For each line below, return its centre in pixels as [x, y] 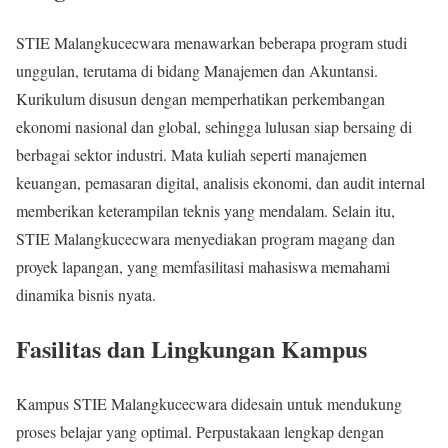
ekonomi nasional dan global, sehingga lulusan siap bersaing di [214, 126]
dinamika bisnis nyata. [86, 294]
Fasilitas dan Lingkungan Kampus [191, 349]
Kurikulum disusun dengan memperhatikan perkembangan [200, 98]
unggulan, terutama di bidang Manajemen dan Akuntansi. [197, 70]
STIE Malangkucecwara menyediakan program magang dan [205, 238]
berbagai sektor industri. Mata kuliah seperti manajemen [191, 154]
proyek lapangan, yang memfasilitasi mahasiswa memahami [203, 266]
